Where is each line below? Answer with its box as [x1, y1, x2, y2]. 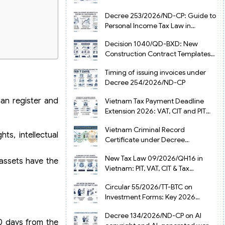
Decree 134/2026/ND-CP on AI [104, 210, 201, 220]
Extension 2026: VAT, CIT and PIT [104, 106, 206, 116]
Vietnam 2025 [104, 31, 150, 40]
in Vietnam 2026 [104, 59, 158, 69]
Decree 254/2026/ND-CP [104, 78, 185, 87]
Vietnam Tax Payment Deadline [104, 96, 204, 106]
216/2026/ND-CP [104, 145, 159, 155]
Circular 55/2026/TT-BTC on [104, 182, 192, 191]
